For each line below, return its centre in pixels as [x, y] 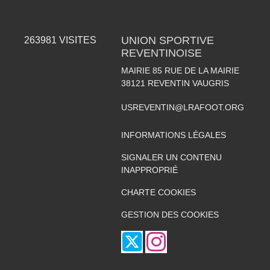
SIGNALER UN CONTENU [171, 157]
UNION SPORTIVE [167, 40]
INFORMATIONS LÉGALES [173, 135]
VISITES [77, 40]
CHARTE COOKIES [158, 192]
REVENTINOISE [161, 53]
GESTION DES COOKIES [170, 214]
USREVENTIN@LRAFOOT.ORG [182, 107]
